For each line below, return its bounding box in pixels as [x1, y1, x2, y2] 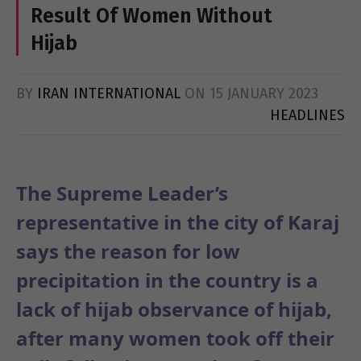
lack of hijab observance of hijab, [16, 295, 332, 322]
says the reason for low [16, 237, 240, 264]
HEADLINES [270, 106, 345, 125]
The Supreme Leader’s [16, 179, 228, 206]
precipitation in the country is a [16, 266, 318, 293]
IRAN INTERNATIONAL [37, 85, 180, 103]
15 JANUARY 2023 [210, 85, 318, 103]
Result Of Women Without [31, 4, 272, 29]
